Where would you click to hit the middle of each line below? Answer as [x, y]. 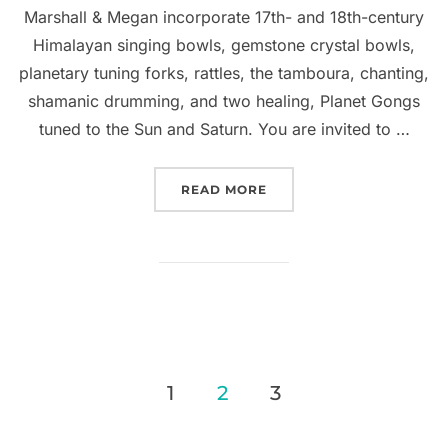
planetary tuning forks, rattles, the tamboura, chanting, [224, 72]
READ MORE [224, 189]
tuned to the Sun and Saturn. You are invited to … [224, 128]
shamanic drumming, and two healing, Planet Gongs [224, 100]
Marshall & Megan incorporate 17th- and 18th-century [224, 16]
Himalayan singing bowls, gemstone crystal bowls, [224, 44]
